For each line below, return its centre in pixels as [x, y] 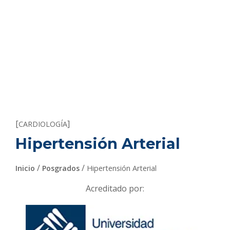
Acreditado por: [115, 189]
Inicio [25, 168]
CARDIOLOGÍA [43, 124]
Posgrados [61, 168]
